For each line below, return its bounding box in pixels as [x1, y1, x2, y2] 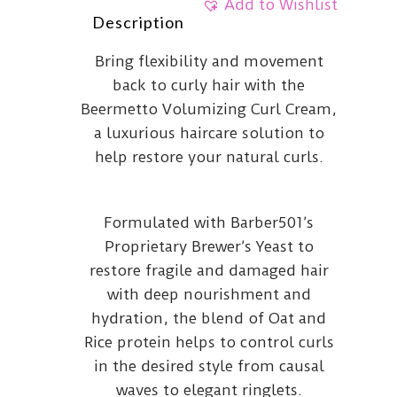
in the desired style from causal [93, 357, 324, 375]
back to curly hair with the [113, 76, 306, 94]
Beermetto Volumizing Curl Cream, [81, 100, 338, 118]
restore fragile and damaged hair [89, 261, 329, 279]
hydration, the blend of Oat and [91, 309, 327, 327]
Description [92, 12, 185, 32]
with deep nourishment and [106, 285, 311, 303]
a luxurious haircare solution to [93, 124, 324, 142]
